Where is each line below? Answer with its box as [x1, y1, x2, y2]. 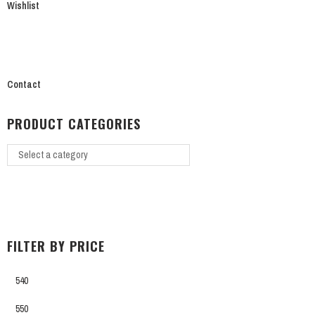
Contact [7, 77, 41, 91]
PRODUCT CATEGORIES [7, 114, 141, 133]
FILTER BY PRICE [7, 237, 105, 256]
